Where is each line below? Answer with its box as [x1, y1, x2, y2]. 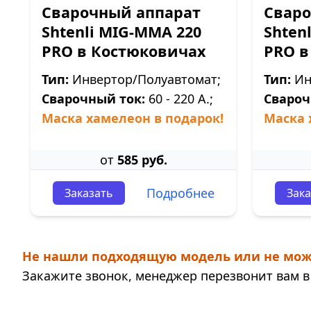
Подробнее [146, 185, 215, 201]
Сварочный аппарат [42, 2, 201, 22]
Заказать [64, 185, 113, 201]
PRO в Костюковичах [42, 41, 205, 61]
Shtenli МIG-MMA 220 [42, 22, 201, 42]
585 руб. [117, 151, 167, 168]
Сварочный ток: [42, 90, 145, 107]
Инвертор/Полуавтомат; [69, 71, 221, 87]
